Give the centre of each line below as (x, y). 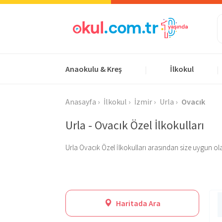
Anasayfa (81, 102)
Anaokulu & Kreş (94, 69)
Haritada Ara (138, 203)
